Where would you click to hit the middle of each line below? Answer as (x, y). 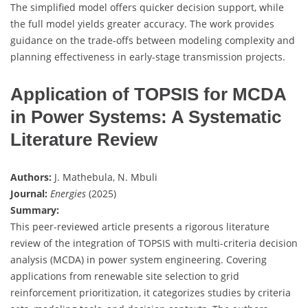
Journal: (29, 193)
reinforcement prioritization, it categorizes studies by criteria (151, 292)
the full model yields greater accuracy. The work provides (142, 23)
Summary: (35, 210)
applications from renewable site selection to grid (125, 276)
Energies (68, 193)
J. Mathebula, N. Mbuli (104, 177)
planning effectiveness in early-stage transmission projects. (148, 56)
